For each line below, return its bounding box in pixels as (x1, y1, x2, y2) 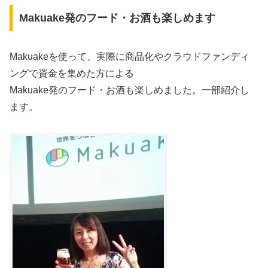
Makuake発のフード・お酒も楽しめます (19, 11, 215, 24)
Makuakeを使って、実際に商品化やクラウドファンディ (10, 51, 249, 62)
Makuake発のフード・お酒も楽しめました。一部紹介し (10, 84, 249, 95)
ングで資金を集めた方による (10, 68, 134, 78)
